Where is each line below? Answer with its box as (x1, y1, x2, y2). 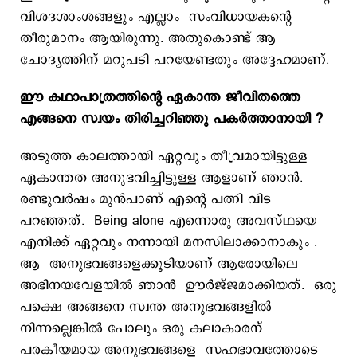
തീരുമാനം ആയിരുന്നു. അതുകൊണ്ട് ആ (20, 29, 276, 48)
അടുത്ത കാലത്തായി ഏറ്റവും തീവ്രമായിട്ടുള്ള (20, 147, 308, 166)
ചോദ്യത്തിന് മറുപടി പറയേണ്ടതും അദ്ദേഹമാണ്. (20, 50, 329, 69)
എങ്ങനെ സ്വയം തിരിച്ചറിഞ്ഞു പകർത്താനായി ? (20, 109, 323, 128)
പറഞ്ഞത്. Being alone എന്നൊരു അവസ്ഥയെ (20, 211, 316, 230)
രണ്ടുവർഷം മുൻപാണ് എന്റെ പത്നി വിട (20, 190, 271, 209)
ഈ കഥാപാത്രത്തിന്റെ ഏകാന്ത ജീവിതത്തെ (20, 88, 300, 107)
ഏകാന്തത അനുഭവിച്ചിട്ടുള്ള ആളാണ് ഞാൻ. (20, 168, 303, 187)
